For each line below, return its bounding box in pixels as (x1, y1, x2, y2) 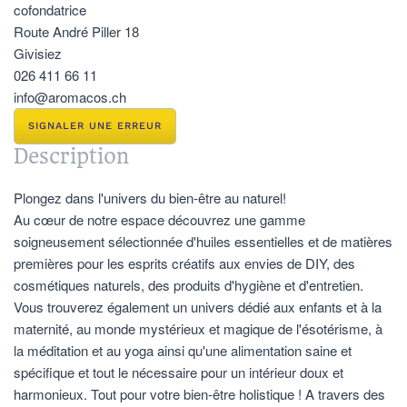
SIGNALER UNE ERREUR (28, 119, 162, 132)
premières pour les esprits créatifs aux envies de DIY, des (14, 253, 355, 273)
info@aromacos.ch (14, 86, 126, 106)
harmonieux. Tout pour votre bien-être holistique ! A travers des (14, 383, 385, 403)
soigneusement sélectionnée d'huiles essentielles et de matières (14, 231, 392, 251)
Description (14, 144, 129, 168)
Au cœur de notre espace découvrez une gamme (14, 209, 305, 229)
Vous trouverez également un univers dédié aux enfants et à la (14, 296, 382, 316)
